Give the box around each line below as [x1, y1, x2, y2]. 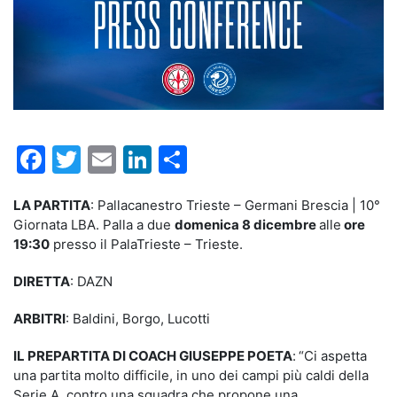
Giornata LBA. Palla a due [13, 216, 175, 234]
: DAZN [70, 273, 113, 291]
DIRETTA [13, 273, 70, 291]
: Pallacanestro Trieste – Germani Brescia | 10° [90, 197, 380, 214]
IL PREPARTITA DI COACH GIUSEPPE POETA [13, 347, 292, 365]
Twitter [81, 142, 176, 177]
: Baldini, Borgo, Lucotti [66, 310, 210, 328]
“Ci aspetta [299, 347, 367, 365]
